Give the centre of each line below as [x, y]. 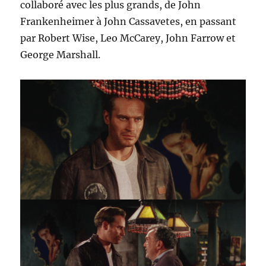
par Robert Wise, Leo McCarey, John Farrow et [128, 38]
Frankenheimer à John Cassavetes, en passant [129, 21]
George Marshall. [61, 54]
